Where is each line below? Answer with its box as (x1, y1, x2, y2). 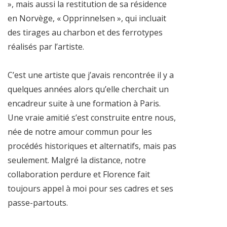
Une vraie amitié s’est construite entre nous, (8, 111, 176, 123)
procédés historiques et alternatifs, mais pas (8, 140, 176, 152)
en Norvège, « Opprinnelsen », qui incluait (8, 12, 166, 24)
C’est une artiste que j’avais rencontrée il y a (8, 69, 174, 81)
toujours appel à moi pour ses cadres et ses (8, 182, 173, 194)
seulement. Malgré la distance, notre (8, 154, 146, 166)
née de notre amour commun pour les (8, 126, 152, 137)
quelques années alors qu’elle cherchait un (8, 83, 169, 95)
